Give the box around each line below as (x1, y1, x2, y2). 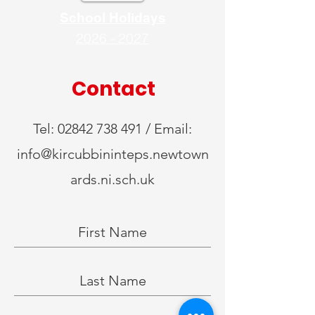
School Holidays (59, 10, 166, 25)
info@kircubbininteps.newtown (16, 146, 209, 162)
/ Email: (142, 120, 192, 137)
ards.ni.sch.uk (70, 171, 155, 188)
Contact (71, 75, 155, 103)
